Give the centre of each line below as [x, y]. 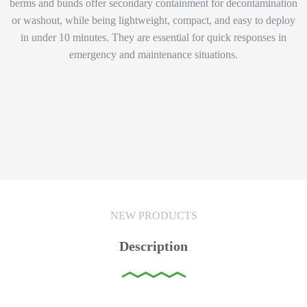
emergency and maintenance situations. [153, 54]
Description [153, 246]
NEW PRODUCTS [153, 216]
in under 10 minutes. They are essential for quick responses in [153, 37]
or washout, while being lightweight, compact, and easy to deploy [153, 20]
